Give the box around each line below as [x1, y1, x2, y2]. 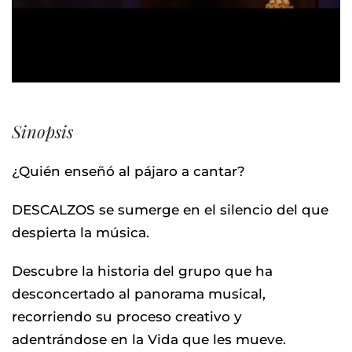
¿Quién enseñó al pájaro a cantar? [12, 163, 245, 179]
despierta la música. [12, 224, 149, 240]
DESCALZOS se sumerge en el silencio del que [12, 201, 328, 218]
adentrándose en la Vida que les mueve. [12, 331, 286, 347]
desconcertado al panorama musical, [12, 285, 266, 302]
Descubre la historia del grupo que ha [12, 262, 273, 279]
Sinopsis [12, 119, 73, 143]
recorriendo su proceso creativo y [12, 308, 242, 324]
